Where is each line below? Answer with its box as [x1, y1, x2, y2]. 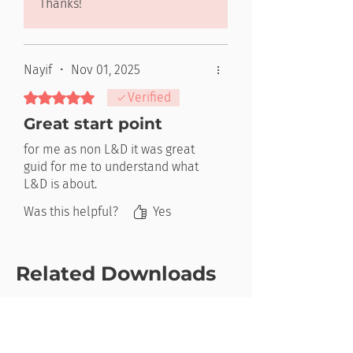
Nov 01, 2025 [71, 62, 140, 77]
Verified [128, 90, 171, 105]
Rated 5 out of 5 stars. [23, 89, 144, 102]
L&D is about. [24, 176, 97, 191]
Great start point [24, 114, 162, 133]
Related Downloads [16, 262, 216, 285]
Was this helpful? [24, 204, 118, 219]
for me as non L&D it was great [24, 142, 195, 157]
